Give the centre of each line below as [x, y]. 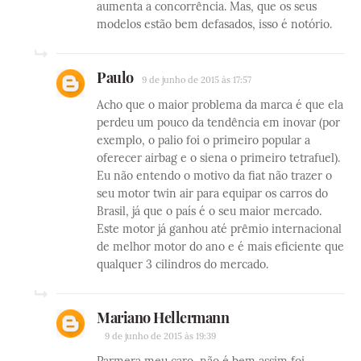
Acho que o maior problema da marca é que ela [220, 104]
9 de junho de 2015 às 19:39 [160, 336]
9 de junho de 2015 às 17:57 [196, 79]
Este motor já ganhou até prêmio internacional [219, 228]
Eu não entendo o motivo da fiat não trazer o [214, 175]
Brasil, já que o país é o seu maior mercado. [209, 211]
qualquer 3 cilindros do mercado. [183, 264]
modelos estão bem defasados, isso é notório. [214, 24]
